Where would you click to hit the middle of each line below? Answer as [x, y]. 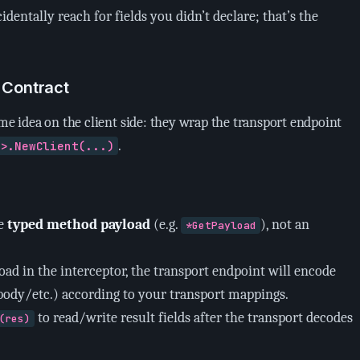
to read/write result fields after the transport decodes [194, 318]
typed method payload [79, 225]
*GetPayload [221, 225]
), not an [284, 225]
